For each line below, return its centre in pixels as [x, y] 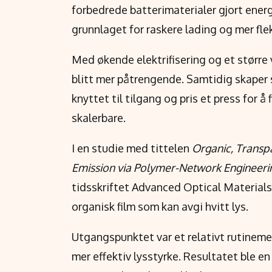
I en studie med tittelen [132, 148]
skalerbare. [99, 117]
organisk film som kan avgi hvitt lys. [160, 206]
